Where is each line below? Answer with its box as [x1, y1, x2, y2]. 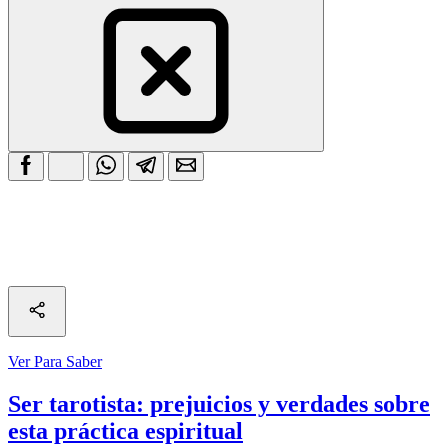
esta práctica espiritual [8, 417, 243, 444]
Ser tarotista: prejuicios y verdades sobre [8, 390, 430, 417]
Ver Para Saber [8, 352, 102, 370]
